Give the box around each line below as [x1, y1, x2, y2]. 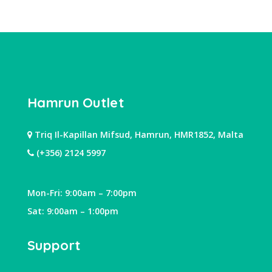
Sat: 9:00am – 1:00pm [27, 205, 118, 217]
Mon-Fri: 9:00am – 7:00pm [27, 187, 137, 199]
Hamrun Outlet [27, 94, 124, 111]
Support [27, 237, 81, 254]
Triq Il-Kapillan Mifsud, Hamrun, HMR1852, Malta [32, 129, 243, 140]
